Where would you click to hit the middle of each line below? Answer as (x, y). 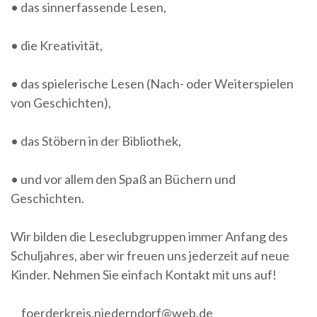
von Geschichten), (61, 102)
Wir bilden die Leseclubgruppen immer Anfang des (149, 236)
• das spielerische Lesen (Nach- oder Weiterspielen (152, 83)
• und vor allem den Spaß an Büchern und (123, 179)
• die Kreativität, (57, 45)
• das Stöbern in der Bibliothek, (96, 140)
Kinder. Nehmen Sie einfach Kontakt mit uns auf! (144, 274)
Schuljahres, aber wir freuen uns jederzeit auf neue (150, 255)
